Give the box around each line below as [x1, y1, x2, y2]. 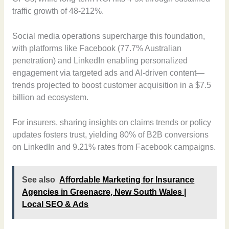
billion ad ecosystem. [12, 93, 88, 102]
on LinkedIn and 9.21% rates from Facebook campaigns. [12, 142, 216, 151]
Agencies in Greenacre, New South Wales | [22, 188, 187, 197]
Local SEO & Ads [22, 200, 89, 209]
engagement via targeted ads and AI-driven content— [12, 68, 204, 78]
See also [22, 175, 56, 185]
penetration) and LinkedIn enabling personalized [12, 56, 188, 65]
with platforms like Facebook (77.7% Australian [12, 44, 181, 53]
